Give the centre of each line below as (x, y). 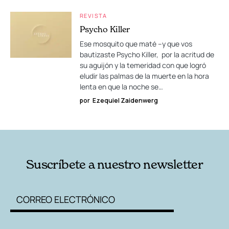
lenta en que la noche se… (121, 87)
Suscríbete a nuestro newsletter (114, 165)
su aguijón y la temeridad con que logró (143, 65)
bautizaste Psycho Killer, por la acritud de (147, 54)
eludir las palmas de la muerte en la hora (144, 76)
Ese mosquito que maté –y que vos (136, 44)
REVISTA (94, 16)
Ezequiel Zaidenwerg (125, 100)
